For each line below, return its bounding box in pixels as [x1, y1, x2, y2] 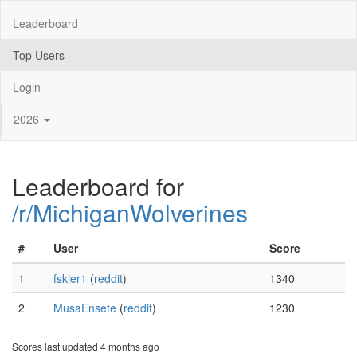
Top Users [13, 46, 65, 63]
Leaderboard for [12, 169, 184, 203]
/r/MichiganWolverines [12, 195, 248, 229]
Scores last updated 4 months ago [12, 339, 159, 353]
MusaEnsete [53, 300, 116, 316]
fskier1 [53, 270, 87, 286]
